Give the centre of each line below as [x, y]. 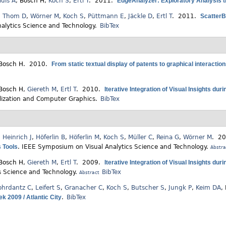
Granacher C [83, 188]
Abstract [89, 173]
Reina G [168, 137]
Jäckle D [140, 16]
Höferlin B [50, 137]
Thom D [14, 16]
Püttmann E [106, 16]
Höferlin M [84, 137]
